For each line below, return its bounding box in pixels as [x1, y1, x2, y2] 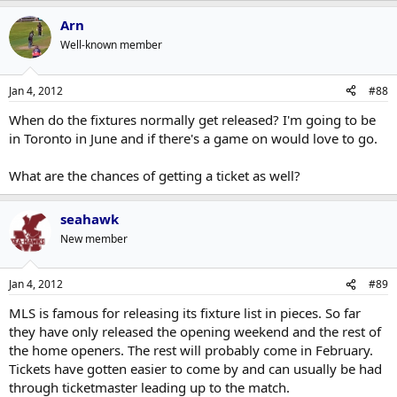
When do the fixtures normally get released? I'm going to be [9, 110, 376, 128]
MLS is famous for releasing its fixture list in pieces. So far [9, 304, 361, 322]
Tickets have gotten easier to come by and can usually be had [9, 360, 382, 378]
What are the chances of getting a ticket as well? [9, 166, 300, 184]
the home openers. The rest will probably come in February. [9, 341, 373, 359]
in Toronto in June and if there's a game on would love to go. [9, 128, 378, 147]
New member [60, 230, 128, 246]
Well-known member [60, 37, 162, 52]
